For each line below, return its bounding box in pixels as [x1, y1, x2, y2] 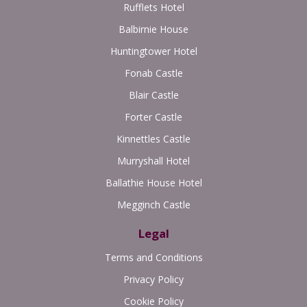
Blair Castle [128, 88, 179, 101]
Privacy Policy [123, 272, 184, 286]
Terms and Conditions [104, 250, 203, 264]
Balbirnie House [119, 22, 188, 36]
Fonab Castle [124, 66, 183, 79]
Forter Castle [125, 110, 182, 123]
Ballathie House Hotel [105, 175, 202, 189]
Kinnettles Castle [116, 132, 191, 145]
